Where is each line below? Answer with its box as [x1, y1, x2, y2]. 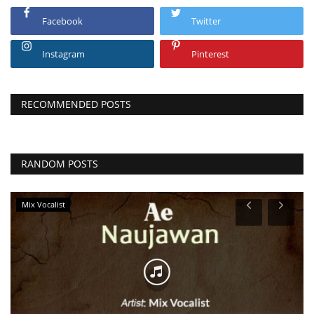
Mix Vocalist [21, 199, 65, 210]
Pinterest [191, 48, 230, 61]
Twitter [191, 15, 221, 28]
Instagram [42, 48, 85, 61]
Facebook [42, 15, 83, 28]
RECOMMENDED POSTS [21, 97, 131, 111]
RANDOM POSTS [21, 157, 98, 171]
